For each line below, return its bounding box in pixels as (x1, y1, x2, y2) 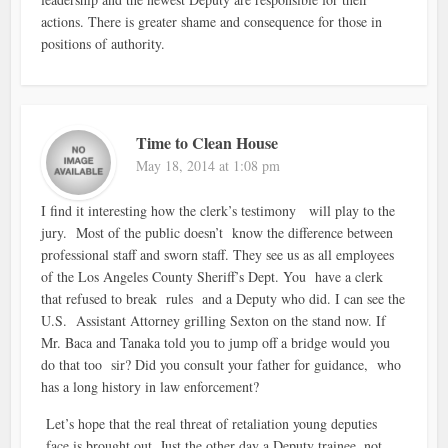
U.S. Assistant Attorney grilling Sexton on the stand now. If (41, 310, 387, 330)
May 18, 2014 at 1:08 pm (136, 155, 281, 175)
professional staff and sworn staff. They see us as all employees (41, 244, 395, 264)
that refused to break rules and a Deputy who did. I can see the (41, 288, 406, 308)
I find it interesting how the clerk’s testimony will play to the (41, 200, 396, 220)
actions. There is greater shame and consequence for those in (41, 11, 383, 31)
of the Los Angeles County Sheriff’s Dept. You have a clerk (41, 266, 384, 286)
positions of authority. (41, 33, 166, 53)
